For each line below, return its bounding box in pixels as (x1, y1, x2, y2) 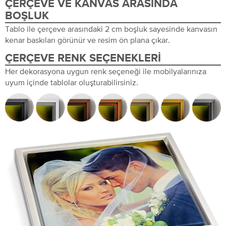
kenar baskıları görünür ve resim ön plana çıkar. (5, 35, 170, 44)
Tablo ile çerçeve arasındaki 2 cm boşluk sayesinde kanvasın (5, 24, 217, 33)
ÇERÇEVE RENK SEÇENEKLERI (5, 52, 161, 64)
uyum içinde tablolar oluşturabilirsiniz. (5, 77, 138, 87)
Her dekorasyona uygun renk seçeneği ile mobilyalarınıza (5, 66, 206, 76)
